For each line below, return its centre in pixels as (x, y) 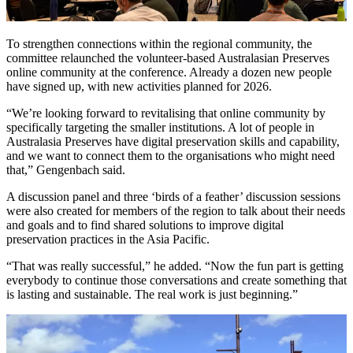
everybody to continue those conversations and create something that (176, 281)
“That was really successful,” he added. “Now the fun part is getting (175, 266)
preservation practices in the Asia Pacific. (110, 240)
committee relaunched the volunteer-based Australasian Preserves (168, 58)
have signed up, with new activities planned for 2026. (141, 87)
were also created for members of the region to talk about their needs (176, 211)
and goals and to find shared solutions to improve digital (145, 225)
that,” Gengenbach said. (67, 170)
